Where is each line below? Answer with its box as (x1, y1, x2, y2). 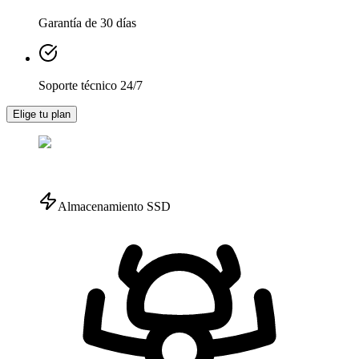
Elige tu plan (13, 107, 71, 120)
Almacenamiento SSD (58, 199, 171, 213)
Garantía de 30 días (38, 15, 136, 30)
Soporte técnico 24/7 (38, 78, 143, 92)
